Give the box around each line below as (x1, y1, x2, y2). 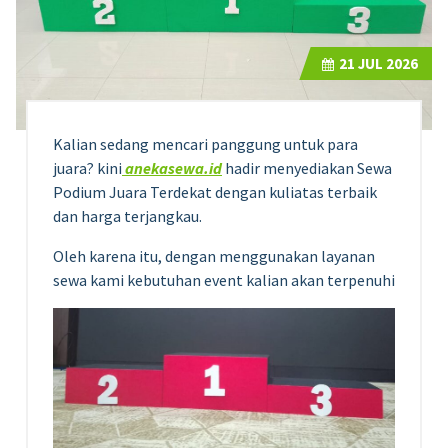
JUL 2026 (355, 53, 418, 73)
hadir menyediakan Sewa (222, 157, 392, 178)
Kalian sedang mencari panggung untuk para (53, 133, 358, 154)
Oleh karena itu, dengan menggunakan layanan (53, 245, 375, 266)
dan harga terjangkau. (53, 205, 202, 226)
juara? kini (53, 157, 122, 178)
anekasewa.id (122, 157, 222, 178)
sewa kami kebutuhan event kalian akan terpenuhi (53, 269, 395, 290)
